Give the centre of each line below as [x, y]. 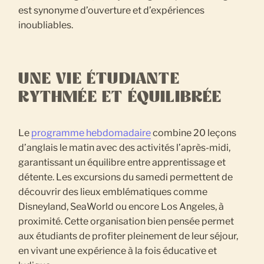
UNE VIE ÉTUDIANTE [99, 79]
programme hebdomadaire [91, 133]
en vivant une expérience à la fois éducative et [118, 250]
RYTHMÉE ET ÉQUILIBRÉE [120, 97]
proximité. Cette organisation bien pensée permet [126, 221]
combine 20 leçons [194, 133]
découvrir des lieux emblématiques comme [113, 192]
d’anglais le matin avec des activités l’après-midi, [125, 147]
